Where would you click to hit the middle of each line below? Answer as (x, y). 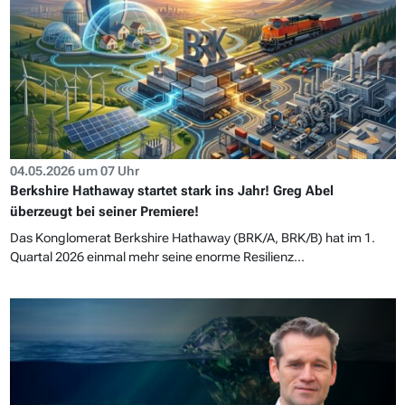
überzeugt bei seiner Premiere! (104, 212)
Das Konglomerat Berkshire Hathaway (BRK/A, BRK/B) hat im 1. (192, 238)
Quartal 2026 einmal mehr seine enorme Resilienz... (157, 257)
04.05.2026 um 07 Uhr (74, 171)
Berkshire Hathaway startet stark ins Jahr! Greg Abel (171, 191)
